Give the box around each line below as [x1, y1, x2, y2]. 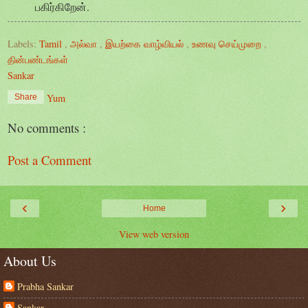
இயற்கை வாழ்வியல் [105, 37, 186, 51]
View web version [119, 227, 189, 241]
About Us [3, 251, 56, 270]
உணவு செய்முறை [192, 37, 264, 51]
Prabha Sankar [17, 279, 74, 293]
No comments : [8, 118, 86, 136]
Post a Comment [8, 151, 91, 168]
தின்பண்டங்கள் [8, 53, 68, 67]
